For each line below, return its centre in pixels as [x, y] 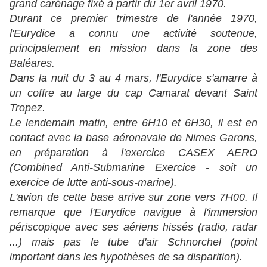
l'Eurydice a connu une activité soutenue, [133, 34]
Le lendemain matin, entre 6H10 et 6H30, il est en [133, 123]
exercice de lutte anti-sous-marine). [93, 183]
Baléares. [32, 63]
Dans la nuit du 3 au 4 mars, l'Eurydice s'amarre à [133, 78]
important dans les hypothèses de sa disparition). [126, 257]
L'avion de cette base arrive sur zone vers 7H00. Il [133, 198]
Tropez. [27, 108]
